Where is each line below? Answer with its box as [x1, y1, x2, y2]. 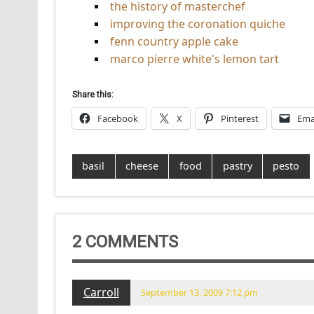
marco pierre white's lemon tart [109, 50, 279, 67]
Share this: [71, 89, 114, 100]
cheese [125, 159, 158, 173]
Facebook [97, 111, 138, 125]
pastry [222, 159, 252, 173]
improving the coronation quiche [109, 15, 285, 32]
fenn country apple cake [109, 33, 238, 49]
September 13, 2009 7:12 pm [141, 285, 259, 299]
